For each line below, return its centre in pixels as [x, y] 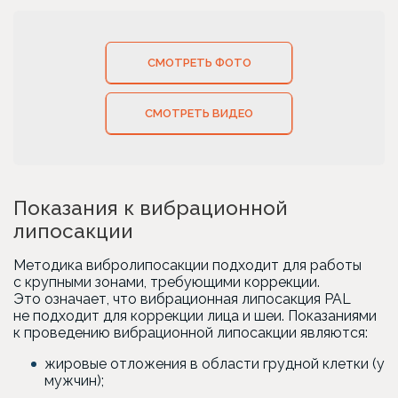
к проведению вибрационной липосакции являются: [191, 333]
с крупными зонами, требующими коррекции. [167, 282]
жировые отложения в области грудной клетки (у [215, 364]
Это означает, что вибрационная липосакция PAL [182, 299]
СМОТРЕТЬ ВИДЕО [199, 113]
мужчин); [74, 381]
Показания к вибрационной [151, 208]
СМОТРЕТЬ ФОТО [199, 63]
